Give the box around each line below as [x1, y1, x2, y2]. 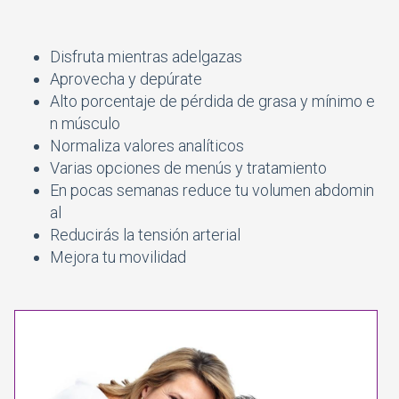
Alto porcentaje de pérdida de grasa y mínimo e [50, 91, 375, 110]
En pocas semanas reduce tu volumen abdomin [50, 180, 374, 199]
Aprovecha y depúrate [50, 69, 202, 88]
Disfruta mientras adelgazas [50, 46, 242, 66]
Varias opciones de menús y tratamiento [50, 158, 327, 177]
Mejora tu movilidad [50, 247, 186, 266]
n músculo [50, 113, 120, 133]
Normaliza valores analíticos [50, 135, 244, 155]
